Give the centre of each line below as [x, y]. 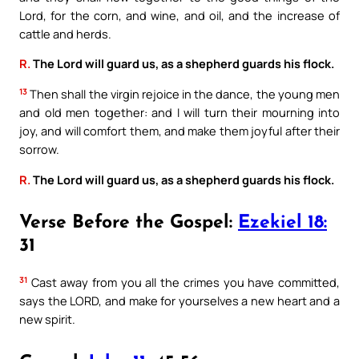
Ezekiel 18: [282, 224]
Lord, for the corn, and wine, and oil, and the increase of [179, 15]
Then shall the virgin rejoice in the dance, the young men [184, 94]
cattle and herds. [65, 33]
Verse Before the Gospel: [129, 224]
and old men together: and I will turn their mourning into [179, 113]
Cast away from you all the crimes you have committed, [184, 282]
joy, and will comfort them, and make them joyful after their [179, 131]
